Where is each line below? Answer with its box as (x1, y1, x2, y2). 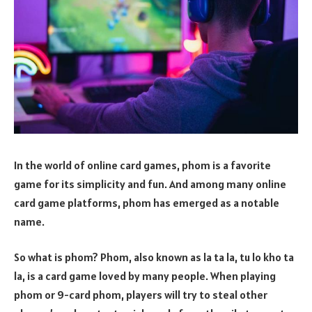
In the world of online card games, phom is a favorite (14, 157, 271, 172)
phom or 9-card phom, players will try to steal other (14, 288, 267, 302)
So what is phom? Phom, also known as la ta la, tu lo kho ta (14, 250, 294, 265)
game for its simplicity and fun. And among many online (14, 176, 286, 191)
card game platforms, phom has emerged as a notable (14, 195, 279, 210)
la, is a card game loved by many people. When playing (14, 269, 276, 283)
